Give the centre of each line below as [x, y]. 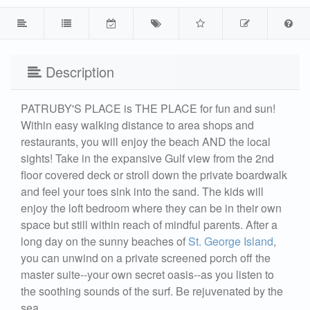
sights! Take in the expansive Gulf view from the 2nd [147, 158]
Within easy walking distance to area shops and [137, 125]
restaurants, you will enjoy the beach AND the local [146, 142]
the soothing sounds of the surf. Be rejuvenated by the [152, 291]
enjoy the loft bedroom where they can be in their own [151, 208]
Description [78, 72]
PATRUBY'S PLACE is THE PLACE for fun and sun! [148, 109]
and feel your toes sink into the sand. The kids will [142, 192]
